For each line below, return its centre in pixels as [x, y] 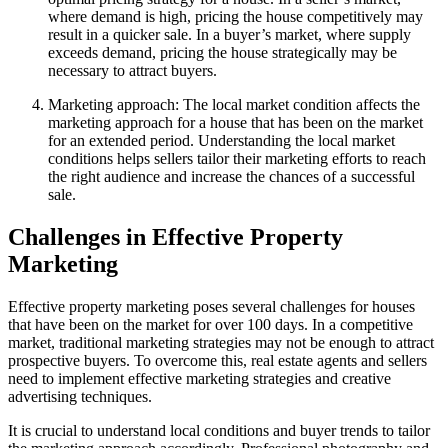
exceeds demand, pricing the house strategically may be [222, 52]
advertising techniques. [80, 396]
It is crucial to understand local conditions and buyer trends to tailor [219, 430]
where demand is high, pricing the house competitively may [235, 16]
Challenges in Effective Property [175, 236]
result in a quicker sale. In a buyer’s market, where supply [229, 34]
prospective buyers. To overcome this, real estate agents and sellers [217, 360]
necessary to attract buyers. [132, 70]
